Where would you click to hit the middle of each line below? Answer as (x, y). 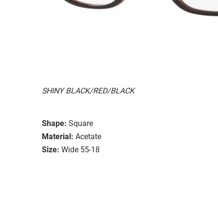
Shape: (54, 123)
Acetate (88, 136)
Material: (58, 136)
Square (81, 123)
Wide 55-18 (81, 149)
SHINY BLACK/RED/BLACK (88, 91)
